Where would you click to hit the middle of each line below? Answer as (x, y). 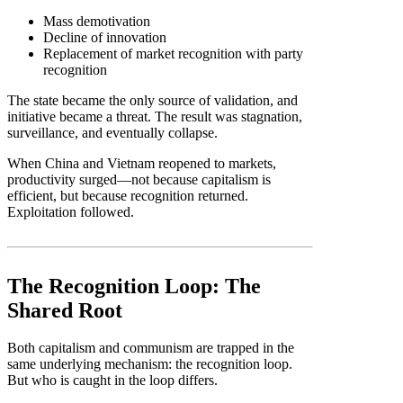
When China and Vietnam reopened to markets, (142, 164)
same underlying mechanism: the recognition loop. (150, 364)
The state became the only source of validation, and (152, 101)
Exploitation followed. (71, 212)
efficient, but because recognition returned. (128, 196)
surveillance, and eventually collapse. (112, 133)
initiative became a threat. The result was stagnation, (155, 117)
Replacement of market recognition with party (173, 54)
